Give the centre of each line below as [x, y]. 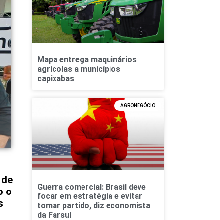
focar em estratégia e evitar [90, 196]
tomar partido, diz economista [94, 205]
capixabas [55, 78]
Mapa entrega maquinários [87, 59]
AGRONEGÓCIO [138, 105]
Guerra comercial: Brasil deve [91, 187]
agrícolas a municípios [79, 69]
